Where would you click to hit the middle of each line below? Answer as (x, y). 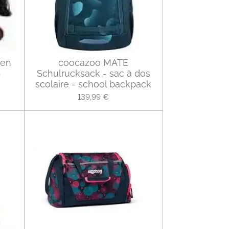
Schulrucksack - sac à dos (93, 74)
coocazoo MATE (93, 63)
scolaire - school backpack (93, 84)
